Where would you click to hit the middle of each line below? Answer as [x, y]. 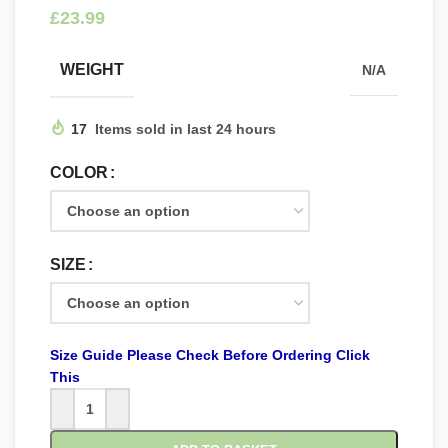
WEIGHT [92, 70]
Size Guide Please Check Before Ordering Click [210, 355]
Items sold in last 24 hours [185, 129]
